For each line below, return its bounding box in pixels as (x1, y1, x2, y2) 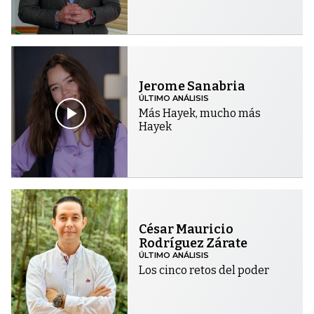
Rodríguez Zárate (139, 235, 248, 251)
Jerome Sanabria (139, 78, 246, 95)
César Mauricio (139, 221, 234, 237)
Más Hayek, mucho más (139, 107, 261, 121)
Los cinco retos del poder (139, 263, 270, 277)
